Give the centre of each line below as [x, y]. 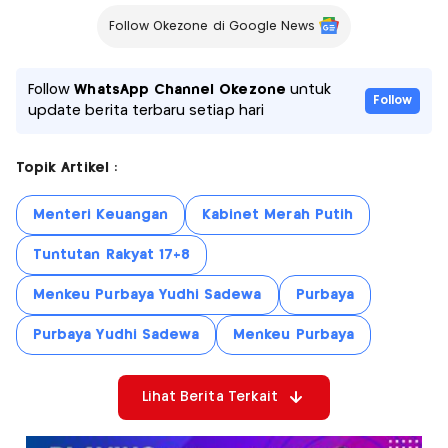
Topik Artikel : [66, 167]
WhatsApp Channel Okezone [180, 89]
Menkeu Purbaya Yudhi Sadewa [147, 294]
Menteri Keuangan [100, 214]
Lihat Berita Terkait [210, 396]
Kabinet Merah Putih [277, 214]
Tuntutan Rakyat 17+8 [112, 254]
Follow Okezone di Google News [212, 26]
